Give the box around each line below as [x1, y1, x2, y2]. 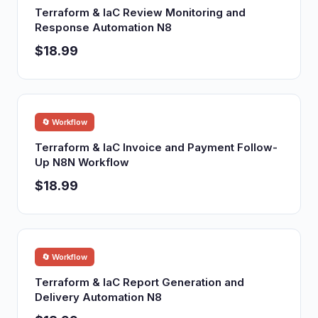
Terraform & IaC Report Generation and [35, 275, 244, 289]
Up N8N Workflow [35, 155, 129, 169]
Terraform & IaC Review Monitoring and [35, 6, 246, 19]
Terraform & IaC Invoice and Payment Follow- [35, 141, 278, 154]
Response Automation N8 [35, 21, 172, 34]
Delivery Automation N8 [35, 290, 162, 304]
